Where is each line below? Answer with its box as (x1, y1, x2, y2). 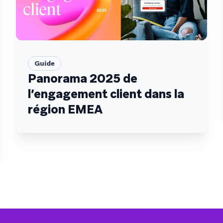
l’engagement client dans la (28, 86, 184, 102)
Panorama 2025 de (28, 71, 137, 86)
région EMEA (28, 102, 103, 117)
